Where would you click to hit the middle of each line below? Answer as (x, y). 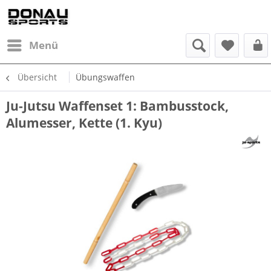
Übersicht (37, 77)
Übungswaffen (105, 77)
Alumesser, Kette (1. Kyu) (84, 123)
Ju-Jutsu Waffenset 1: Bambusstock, (117, 106)
